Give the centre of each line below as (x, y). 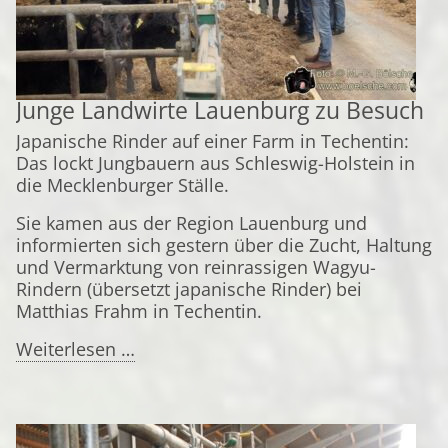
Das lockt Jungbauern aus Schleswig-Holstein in (215, 163)
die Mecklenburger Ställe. (122, 185)
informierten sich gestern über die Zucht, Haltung (224, 245)
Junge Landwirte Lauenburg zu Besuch (220, 110)
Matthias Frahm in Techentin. (139, 311)
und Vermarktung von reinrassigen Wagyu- (196, 267)
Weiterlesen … (75, 349)
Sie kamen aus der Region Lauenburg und (191, 223)
